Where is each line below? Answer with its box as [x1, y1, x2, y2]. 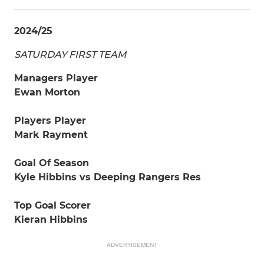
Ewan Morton [14, 87, 80, 98]
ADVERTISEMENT [107, 242, 157, 248]
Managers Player [14, 72, 98, 84]
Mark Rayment [14, 129, 88, 140]
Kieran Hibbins [14, 214, 88, 225]
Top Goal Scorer [14, 200, 91, 211]
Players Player [14, 115, 86, 126]
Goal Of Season [14, 157, 89, 169]
